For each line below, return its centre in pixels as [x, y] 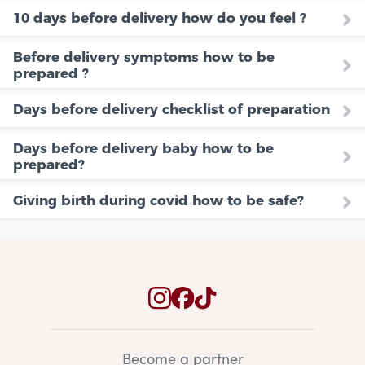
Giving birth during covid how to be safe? [158, 201]
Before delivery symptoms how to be [144, 57]
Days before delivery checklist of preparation [172, 110]
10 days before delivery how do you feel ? [160, 18]
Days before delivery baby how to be [143, 149]
